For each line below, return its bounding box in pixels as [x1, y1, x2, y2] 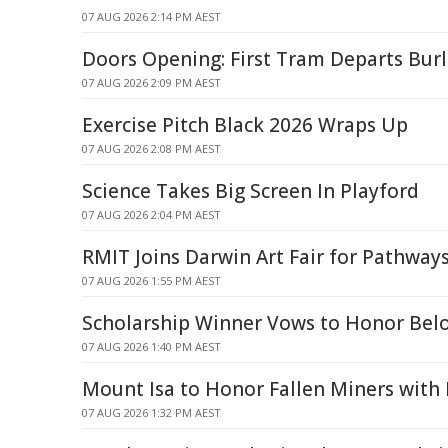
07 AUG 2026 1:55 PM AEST [82, 273, 221, 288]
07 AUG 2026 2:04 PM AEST [82, 207, 221, 222]
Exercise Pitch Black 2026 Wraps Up [82, 112, 408, 138]
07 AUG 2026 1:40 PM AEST [82, 339, 221, 354]
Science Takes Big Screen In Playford [82, 178, 419, 204]
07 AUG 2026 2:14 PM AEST [82, 9, 221, 24]
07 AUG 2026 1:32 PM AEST [82, 405, 221, 420]
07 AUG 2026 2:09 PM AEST [82, 75, 221, 90]
